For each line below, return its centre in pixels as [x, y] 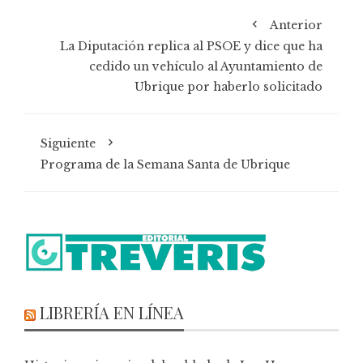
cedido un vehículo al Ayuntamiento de [206, 66]
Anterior [296, 25]
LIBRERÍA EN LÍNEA [112, 312]
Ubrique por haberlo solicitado [228, 86]
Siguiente [68, 143]
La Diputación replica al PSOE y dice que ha [191, 46]
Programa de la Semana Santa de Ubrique [165, 164]
